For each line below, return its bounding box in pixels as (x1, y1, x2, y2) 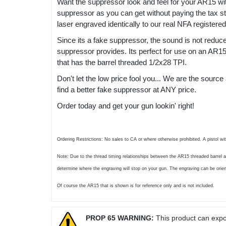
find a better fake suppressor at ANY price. (57, 85, 198, 94)
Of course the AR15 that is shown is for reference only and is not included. (57, 183, 214, 189)
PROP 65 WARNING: (86, 214, 154, 222)
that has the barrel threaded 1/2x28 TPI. (57, 58, 187, 67)
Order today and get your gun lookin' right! (57, 101, 194, 110)
